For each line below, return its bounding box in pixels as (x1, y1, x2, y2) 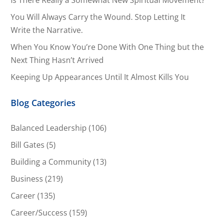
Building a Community (11, 156, 92, 168)
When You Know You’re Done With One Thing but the (11, 42, 204, 53)
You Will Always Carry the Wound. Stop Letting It (11, 12, 186, 23)
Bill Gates (11, 139, 45, 151)
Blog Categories (11, 97, 76, 109)
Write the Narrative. (11, 25, 83, 36)
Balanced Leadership (11, 123, 87, 134)
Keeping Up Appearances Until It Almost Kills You (11, 72, 189, 83)
